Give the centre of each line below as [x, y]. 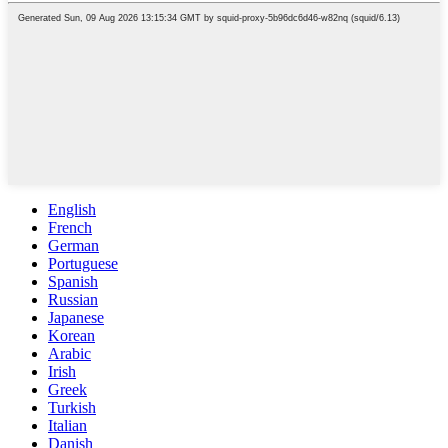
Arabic [69, 354]
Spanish [73, 282]
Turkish [72, 408]
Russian [73, 300]
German [73, 246]
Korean [71, 336]
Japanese [76, 318]
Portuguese [83, 264]
